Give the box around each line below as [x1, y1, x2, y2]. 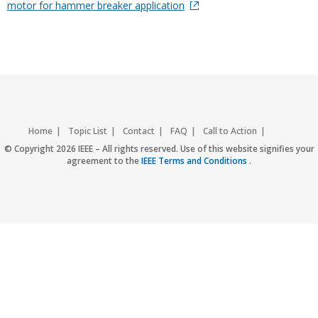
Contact [123, 125, 155, 137]
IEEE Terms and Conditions [141, 155, 249, 167]
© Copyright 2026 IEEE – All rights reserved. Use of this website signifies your [4, 143, 314, 155]
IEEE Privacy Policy [201, 142, 272, 154]
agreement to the [67, 155, 141, 167]
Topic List [68, 125, 107, 137]
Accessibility [21, 142, 70, 154]
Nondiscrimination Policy [85, 142, 185, 154]
